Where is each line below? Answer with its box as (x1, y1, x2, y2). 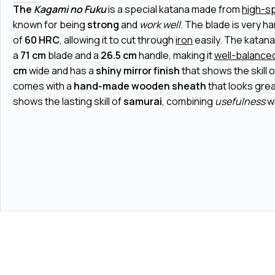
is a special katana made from (106, 2, 242, 16)
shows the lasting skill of (13, 94, 123, 108)
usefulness (215, 94, 265, 108)
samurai (123, 94, 162, 108)
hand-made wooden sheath (74, 79, 206, 93)
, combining (162, 94, 215, 108)
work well (139, 17, 180, 31)
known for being (13, 17, 87, 31)
